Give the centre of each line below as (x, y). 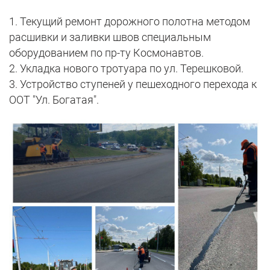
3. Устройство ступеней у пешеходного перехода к (133, 84)
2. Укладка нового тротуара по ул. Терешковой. (126, 69)
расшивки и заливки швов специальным (110, 37)
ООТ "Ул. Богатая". (54, 100)
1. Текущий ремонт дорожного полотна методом (130, 22)
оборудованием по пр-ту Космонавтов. (106, 53)
